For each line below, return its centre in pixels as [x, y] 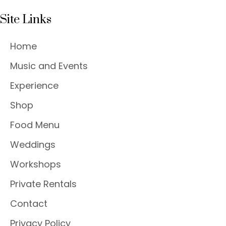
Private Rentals [43, 184]
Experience [34, 85]
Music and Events [49, 66]
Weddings [33, 144]
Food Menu [35, 125]
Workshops [36, 164]
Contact [29, 203]
